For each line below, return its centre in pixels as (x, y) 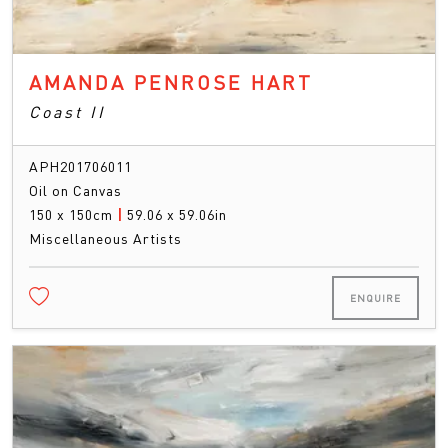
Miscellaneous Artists (105, 237)
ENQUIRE (375, 297)
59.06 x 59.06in (177, 213)
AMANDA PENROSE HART (171, 81)
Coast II (67, 111)
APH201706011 (80, 165)
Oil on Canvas (75, 189)
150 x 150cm (73, 213)
